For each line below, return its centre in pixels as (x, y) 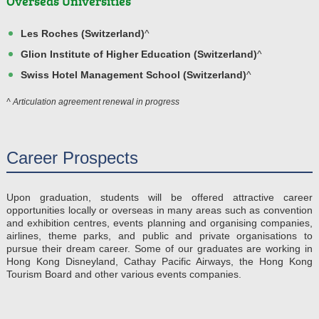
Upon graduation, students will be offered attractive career (159, 197)
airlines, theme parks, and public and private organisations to (159, 235)
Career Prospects (72, 157)
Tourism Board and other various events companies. (124, 274)
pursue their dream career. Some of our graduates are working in (159, 248)
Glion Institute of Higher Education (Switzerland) (139, 54)
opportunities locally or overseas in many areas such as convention (159, 210)
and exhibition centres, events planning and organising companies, (159, 223)
